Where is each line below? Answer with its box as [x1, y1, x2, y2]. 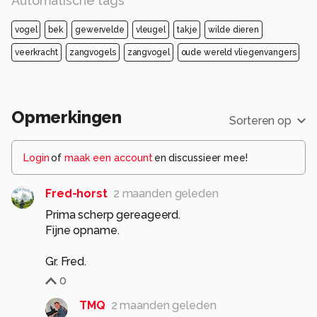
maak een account [64, 152, 153, 164]
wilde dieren [208, 25, 259, 35]
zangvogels [69, 47, 116, 58]
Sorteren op [229, 114, 292, 128]
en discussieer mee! [154, 152, 248, 164]
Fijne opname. [45, 224, 120, 238]
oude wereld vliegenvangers [180, 47, 296, 58]
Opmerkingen [11, 107, 122, 128]
